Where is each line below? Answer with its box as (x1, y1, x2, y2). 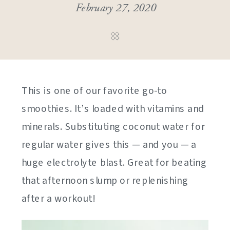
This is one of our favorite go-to (22, 84, 167, 99)
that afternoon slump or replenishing (22, 174, 188, 188)
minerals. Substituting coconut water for (22, 120, 205, 135)
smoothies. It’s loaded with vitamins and (22, 102, 204, 117)
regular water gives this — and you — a (22, 138, 197, 152)
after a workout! (22, 191, 95, 206)
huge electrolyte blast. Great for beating (22, 156, 207, 170)
